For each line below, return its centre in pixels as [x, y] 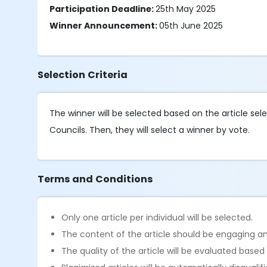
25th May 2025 [187, 9]
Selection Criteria [83, 75]
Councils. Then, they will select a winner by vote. [150, 130]
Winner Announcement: [105, 26]
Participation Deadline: [103, 9]
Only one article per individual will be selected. [157, 218]
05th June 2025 [191, 26]
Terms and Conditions [95, 179]
